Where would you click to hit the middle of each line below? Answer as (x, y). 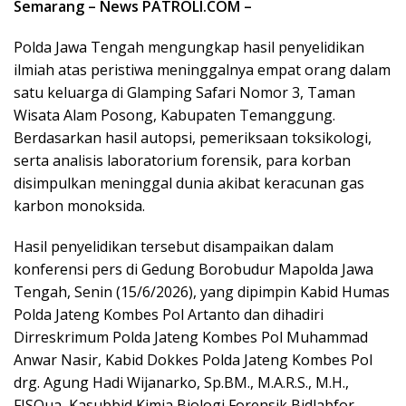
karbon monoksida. (79, 205)
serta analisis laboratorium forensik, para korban (182, 160)
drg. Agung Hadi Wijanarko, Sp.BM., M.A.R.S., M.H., (181, 382)
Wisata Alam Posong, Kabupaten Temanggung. (174, 115)
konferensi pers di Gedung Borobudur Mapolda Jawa (193, 269)
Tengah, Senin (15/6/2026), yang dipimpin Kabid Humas (202, 291)
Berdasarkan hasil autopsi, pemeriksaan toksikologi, (193, 137)
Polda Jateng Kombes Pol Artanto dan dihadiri (169, 314)
